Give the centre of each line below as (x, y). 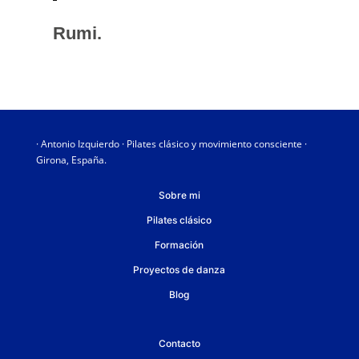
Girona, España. (71, 160)
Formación (179, 245)
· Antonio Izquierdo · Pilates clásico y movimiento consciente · (171, 144)
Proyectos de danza (179, 270)
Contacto (179, 344)
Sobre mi (179, 196)
